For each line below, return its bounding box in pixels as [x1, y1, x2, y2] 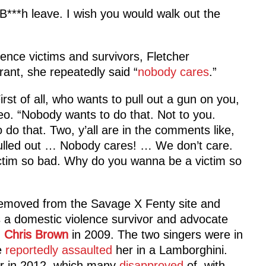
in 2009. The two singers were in [68, 228, 243, 242]
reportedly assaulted [5, 243, 112, 257]
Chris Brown [4, 228, 68, 242]
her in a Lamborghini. [112, 243, 227, 257]
